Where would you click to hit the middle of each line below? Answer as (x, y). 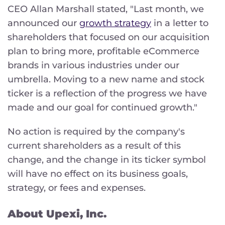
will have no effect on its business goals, (98, 174)
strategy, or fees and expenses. (77, 188)
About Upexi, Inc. (57, 213)
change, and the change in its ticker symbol (107, 159)
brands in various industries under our (93, 65)
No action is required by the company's (96, 131)
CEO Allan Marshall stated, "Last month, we (106, 9)
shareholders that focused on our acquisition (108, 37)
